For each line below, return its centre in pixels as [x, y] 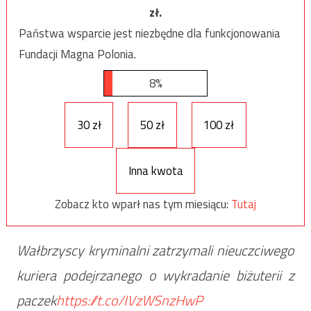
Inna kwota [155, 170]
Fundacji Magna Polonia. [77, 54]
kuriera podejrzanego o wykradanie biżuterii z [155, 276]
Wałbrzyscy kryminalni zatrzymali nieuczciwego [155, 251]
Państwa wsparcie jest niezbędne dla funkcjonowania [149, 33]
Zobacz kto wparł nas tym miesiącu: [143, 204]
